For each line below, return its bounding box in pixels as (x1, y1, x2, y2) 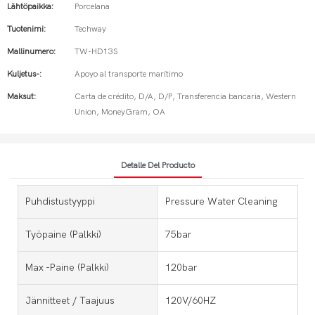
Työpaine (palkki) (25, 228, 101, 240)
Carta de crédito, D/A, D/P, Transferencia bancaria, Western (75, 91, 296, 101)
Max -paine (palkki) (25, 261, 109, 274)
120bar (165, 261, 197, 274)
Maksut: (7, 91, 36, 101)
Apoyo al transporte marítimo (75, 69, 183, 79)
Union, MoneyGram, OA (75, 107, 165, 117)
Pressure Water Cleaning (165, 195, 278, 207)
